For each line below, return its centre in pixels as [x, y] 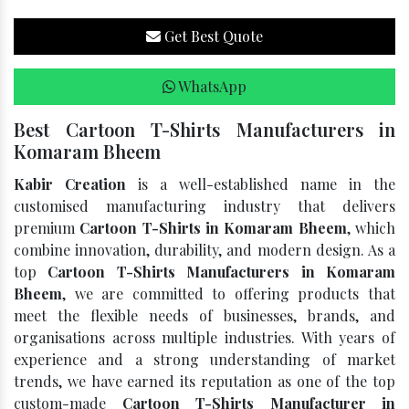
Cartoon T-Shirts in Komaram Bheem [213, 228]
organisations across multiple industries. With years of [204, 337]
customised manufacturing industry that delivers [204, 206]
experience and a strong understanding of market [204, 359]
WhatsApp [211, 86]
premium [47, 228]
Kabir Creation [70, 184]
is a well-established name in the [261, 184]
